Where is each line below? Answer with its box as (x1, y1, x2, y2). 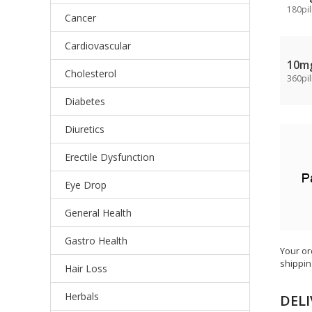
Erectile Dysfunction (65, 150, 155, 164)
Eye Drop (65, 178, 107, 192)
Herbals (65, 290, 99, 303)
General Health (65, 206, 132, 219)
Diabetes (65, 95, 105, 108)
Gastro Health (65, 234, 127, 247)
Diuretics (65, 123, 104, 136)
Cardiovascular (65, 39, 131, 52)
